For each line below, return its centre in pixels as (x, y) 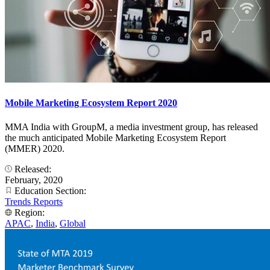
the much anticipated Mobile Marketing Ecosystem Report (115, 137)
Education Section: (50, 190)
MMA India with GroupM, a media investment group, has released (131, 127)
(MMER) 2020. (35, 148)
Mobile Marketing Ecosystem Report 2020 (91, 103)
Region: (30, 212)
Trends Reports (34, 201)
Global (73, 223)
